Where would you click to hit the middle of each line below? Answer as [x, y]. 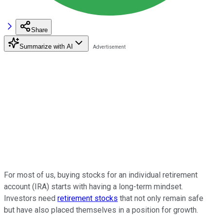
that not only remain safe [161, 198]
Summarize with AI [46, 46]
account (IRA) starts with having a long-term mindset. [93, 186]
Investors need [31, 198]
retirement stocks [88, 198]
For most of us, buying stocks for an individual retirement [101, 175]
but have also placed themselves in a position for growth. [101, 210]
